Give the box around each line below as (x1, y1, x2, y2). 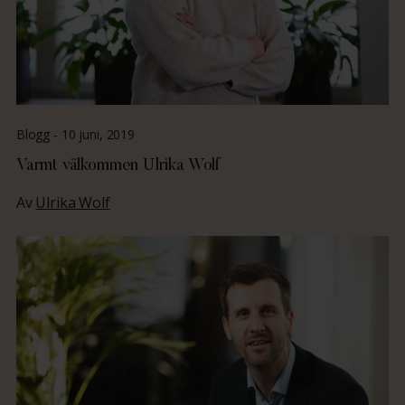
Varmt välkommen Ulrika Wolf (15, 158, 224, 175)
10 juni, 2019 (61, 126, 135, 144)
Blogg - (15, 126, 61, 144)
